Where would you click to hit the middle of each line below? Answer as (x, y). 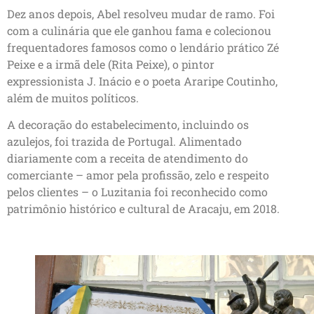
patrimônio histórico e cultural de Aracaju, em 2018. (143, 209)
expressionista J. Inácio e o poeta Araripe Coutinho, (142, 81)
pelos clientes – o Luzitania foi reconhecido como (137, 192)
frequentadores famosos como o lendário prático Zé (143, 47)
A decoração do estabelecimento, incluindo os (128, 125)
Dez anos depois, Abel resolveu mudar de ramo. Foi (141, 13)
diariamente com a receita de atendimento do (128, 158)
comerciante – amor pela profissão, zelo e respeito (138, 175)
